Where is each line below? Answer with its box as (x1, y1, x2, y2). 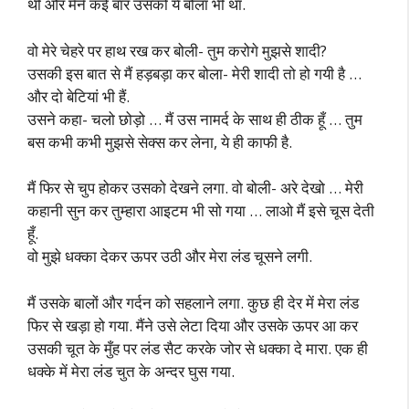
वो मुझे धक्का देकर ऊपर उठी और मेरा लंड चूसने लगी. (27, 246, 312, 267)
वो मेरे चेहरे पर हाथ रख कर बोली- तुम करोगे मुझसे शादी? (27, 39, 327, 61)
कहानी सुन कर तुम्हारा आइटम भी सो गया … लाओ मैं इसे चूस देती (27, 200, 374, 221)
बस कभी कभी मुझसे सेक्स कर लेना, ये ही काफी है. (27, 131, 292, 152)
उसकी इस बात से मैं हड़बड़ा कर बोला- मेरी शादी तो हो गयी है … (27, 62, 362, 84)
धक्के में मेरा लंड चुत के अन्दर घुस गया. (27, 360, 235, 382)
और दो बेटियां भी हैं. (27, 85, 130, 107)
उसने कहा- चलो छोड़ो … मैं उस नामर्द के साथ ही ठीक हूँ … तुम (27, 108, 362, 130)
